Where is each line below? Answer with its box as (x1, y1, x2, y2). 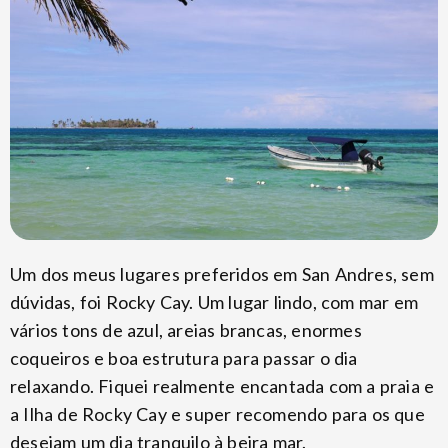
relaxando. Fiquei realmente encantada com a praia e (10, 375, 435, 398)
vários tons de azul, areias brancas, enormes (10, 319, 362, 342)
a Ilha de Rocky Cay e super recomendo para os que (10, 403, 425, 426)
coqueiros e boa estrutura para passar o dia (10, 347, 358, 370)
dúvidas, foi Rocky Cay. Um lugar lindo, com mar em (10, 291, 419, 314)
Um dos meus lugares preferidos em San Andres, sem (10, 263, 434, 286)
